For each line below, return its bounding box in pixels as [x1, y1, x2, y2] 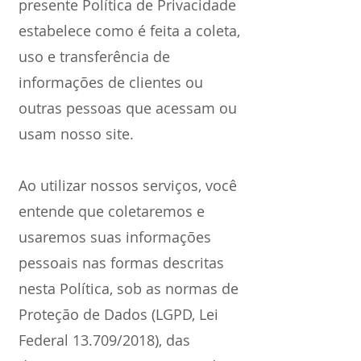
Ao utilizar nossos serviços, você [19, 176, 237, 195]
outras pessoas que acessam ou [19, 98, 237, 118]
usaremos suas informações [19, 227, 211, 247]
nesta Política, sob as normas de [19, 279, 239, 298]
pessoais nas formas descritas [19, 253, 224, 272]
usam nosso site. [19, 124, 134, 143]
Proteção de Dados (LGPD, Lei [19, 305, 218, 324]
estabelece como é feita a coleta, [19, 21, 240, 40]
